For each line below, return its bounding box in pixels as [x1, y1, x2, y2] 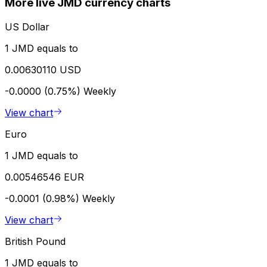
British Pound [5, 235, 66, 247]
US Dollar [5, 20, 49, 33]
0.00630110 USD [5, 63, 81, 76]
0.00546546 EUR [5, 170, 84, 183]
